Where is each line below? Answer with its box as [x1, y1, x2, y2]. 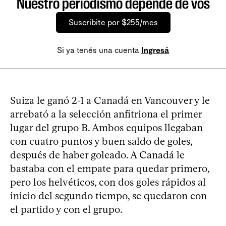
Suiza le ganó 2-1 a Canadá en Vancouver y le [10, 94, 210, 106]
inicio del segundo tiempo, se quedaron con [10, 189, 207, 202]
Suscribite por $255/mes [68, 17, 158, 27]
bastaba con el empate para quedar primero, [10, 162, 209, 175]
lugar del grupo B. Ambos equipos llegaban [10, 121, 203, 134]
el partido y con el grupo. [10, 203, 123, 215]
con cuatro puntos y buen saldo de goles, [10, 135, 192, 147]
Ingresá [141, 45, 169, 55]
